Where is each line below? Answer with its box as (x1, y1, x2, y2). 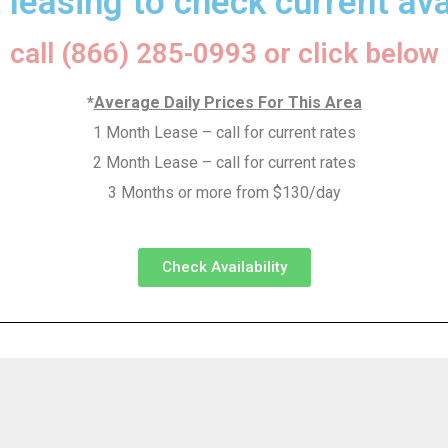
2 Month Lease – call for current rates (92, 153, 356, 172)
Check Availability (161, 258, 287, 276)
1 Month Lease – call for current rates (92, 123, 356, 142)
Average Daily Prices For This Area (93, 93, 362, 112)
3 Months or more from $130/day (107, 183, 341, 202)
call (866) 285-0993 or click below (9, 37, 439, 70)
